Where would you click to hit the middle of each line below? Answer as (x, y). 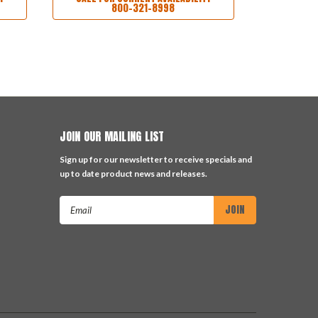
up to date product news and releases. (134, 173)
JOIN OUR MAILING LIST (112, 136)
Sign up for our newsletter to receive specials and (156, 159)
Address (79, 218)
